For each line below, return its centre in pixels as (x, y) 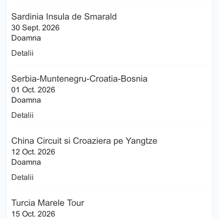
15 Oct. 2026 (33, 214)
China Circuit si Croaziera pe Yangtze (84, 141)
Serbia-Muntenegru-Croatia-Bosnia (79, 78)
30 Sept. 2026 (35, 27)
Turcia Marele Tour (48, 203)
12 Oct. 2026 (33, 152)
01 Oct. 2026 (33, 89)
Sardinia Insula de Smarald (64, 16)
